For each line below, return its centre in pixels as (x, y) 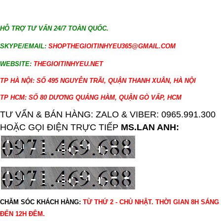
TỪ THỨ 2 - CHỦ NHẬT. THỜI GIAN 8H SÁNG (151, 202)
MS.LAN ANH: (151, 127)
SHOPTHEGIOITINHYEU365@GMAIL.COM (112, 46)
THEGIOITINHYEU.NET (67, 64)
